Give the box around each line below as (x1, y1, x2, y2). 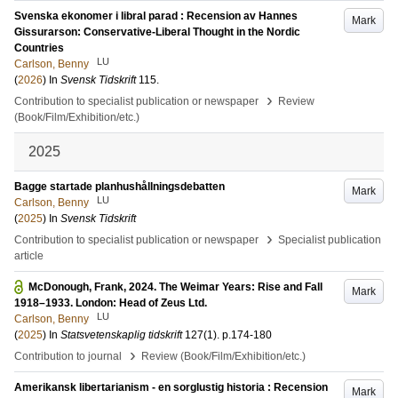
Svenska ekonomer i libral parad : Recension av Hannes (14, 10, 298, 22)
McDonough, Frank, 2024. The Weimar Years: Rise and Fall (28, 281, 322, 293)
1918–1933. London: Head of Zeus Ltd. (14, 297, 207, 309)
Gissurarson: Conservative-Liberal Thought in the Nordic (14, 26, 300, 38)
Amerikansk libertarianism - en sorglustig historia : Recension (14, 381, 328, 394)
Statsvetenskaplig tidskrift (60, 329, 182, 341)
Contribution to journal (14, 350, 122, 362)
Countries (14, 42, 64, 54)
